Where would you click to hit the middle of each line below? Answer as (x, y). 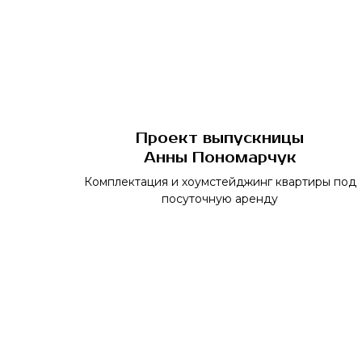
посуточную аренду (220, 199)
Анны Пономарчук (220, 158)
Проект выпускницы (220, 138)
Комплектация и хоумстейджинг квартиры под (220, 182)
